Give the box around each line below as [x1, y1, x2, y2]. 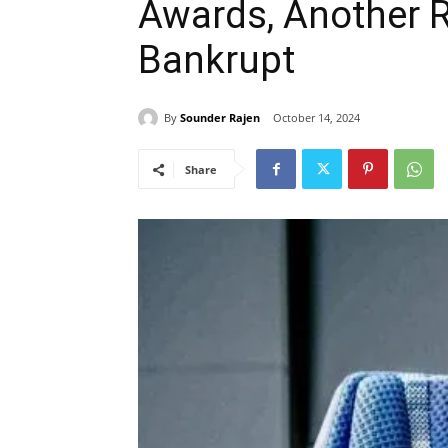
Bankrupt [138, 38, 295, 82]
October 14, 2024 [273, 110, 360, 126]
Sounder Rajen [180, 109, 260, 125]
